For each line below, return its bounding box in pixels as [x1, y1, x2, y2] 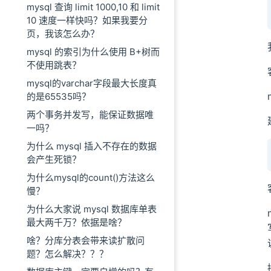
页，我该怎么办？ [27, 28, 99, 39]
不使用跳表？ [27, 59, 81, 71]
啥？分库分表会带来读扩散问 [27, 235, 145, 246]
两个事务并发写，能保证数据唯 [27, 109, 154, 120]
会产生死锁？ [27, 154, 81, 165]
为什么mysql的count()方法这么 [27, 172, 155, 183]
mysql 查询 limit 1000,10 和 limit [27, 1, 160, 13]
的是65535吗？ [27, 91, 91, 102]
